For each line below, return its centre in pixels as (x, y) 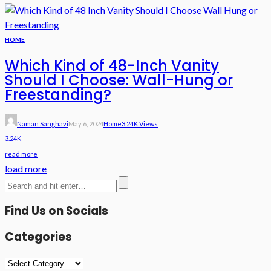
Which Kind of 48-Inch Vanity (112, 66)
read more (21, 154)
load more (26, 169)
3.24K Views (140, 124)
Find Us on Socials (57, 211)
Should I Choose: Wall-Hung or (119, 80)
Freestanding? (58, 95)
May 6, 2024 (86, 124)
